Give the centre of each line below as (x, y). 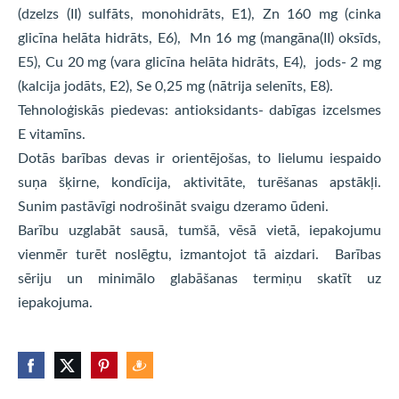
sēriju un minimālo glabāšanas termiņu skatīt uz (199, 278)
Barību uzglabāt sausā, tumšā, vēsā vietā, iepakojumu (199, 230)
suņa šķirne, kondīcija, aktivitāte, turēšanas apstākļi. (199, 182)
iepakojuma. (55, 302)
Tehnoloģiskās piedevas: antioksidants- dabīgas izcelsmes (199, 110)
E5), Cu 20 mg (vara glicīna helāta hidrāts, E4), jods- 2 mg (199, 62)
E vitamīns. (52, 134)
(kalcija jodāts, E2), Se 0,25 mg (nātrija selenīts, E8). (175, 86)
